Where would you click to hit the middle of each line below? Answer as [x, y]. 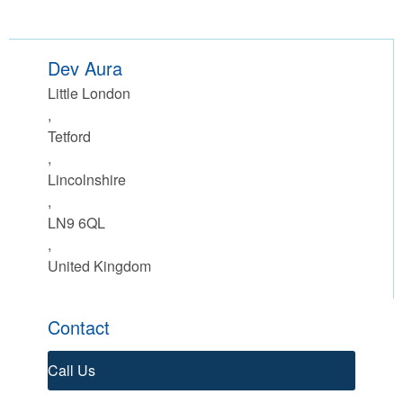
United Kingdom [99, 265]
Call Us [71, 371]
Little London [89, 93]
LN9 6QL [76, 222]
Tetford [69, 136]
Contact [78, 327]
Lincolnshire [86, 179]
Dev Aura [85, 67]
